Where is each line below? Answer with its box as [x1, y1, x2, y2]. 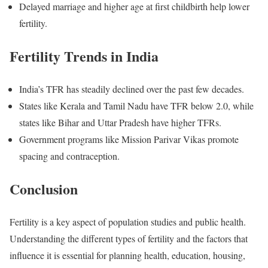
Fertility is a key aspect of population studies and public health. [10, 215, 246, 228]
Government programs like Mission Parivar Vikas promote [19, 132, 239, 145]
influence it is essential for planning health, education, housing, [10, 248, 245, 261]
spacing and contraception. [19, 149, 120, 162]
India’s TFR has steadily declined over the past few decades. [19, 82, 244, 95]
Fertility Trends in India [10, 45, 159, 67]
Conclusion [10, 178, 78, 199]
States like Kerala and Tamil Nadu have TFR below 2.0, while [19, 99, 254, 112]
